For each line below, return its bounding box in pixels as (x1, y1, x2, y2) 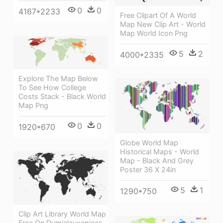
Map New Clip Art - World (120, 20, 206, 29)
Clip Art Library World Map (18, 209, 106, 218)
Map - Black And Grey (120, 156, 194, 165)
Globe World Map (120, 138, 178, 147)
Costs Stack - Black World (18, 92, 106, 101)
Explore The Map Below (18, 74, 98, 83)
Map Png (18, 101, 48, 110)
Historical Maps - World (120, 147, 199, 156)
